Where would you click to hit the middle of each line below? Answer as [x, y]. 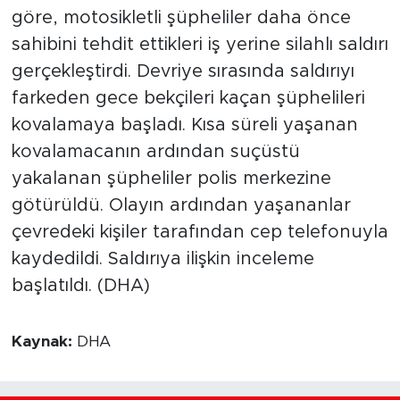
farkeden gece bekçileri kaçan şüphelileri [188, 99]
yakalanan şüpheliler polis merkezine [171, 179]
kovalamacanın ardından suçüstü [155, 152]
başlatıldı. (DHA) [80, 286]
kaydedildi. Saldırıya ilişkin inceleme [162, 259]
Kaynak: [44, 342]
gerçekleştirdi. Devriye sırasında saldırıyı [183, 72]
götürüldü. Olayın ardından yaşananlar [181, 206]
